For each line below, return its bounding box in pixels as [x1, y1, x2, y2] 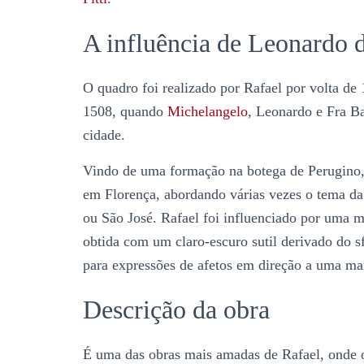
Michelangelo [167, 103, 248, 119]
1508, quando [83, 103, 167, 119]
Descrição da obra [83, 295, 270, 324]
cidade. [83, 127, 125, 143]
